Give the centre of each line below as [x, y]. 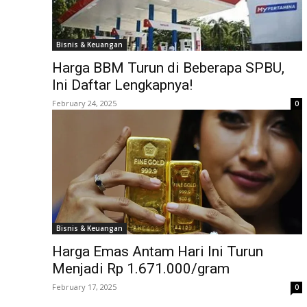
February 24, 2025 [84, 103]
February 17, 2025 [84, 287]
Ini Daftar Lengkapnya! [122, 85]
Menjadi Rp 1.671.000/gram [141, 269]
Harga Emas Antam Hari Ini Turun [158, 252]
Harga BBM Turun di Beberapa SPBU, [168, 67]
